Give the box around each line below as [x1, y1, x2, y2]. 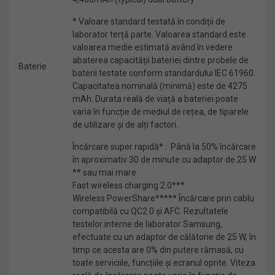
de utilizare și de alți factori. [72, 120, 178, 130]
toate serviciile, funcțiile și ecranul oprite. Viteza [72, 258, 255, 268]
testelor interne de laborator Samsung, [72, 219, 222, 229]
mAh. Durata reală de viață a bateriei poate [72, 94, 238, 104]
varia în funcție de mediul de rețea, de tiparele [72, 107, 249, 117]
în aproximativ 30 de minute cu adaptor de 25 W [72, 155, 256, 165]
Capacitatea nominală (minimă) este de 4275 [72, 81, 247, 91]
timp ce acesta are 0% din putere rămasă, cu [72, 245, 244, 255]
